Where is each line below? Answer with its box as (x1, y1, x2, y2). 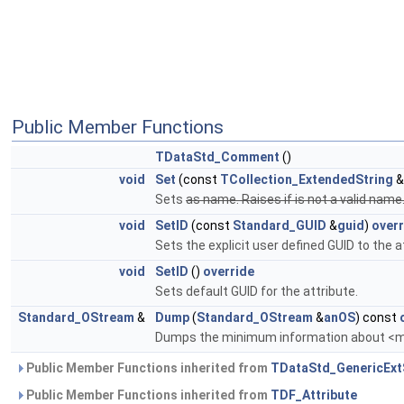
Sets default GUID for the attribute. (155, 284, 358, 298)
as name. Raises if (186, 192, 295, 207)
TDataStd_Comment (155, 150, 280, 164)
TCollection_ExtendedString (220, 172, 393, 187)
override (203, 264, 254, 279)
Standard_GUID (233, 218, 326, 233)
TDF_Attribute (271, 388, 357, 402)
